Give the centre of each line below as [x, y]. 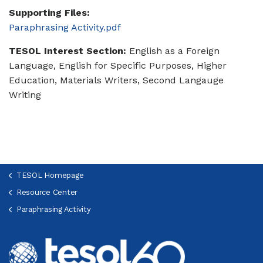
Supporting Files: [49, 13]
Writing [25, 95]
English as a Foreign [173, 51]
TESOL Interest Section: [68, 51]
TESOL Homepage [50, 175]
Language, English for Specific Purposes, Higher [118, 65]
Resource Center [47, 192]
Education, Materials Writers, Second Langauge [116, 80]
